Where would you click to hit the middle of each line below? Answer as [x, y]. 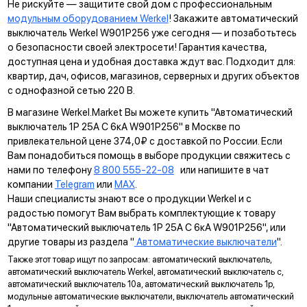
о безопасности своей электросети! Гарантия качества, [137, 47]
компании [31, 184]
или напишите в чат [221, 169]
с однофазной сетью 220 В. [71, 90]
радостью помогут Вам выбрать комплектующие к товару [141, 212]
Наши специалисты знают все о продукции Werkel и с [129, 198]
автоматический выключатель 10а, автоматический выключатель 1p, [140, 284]
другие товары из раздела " [71, 241]
